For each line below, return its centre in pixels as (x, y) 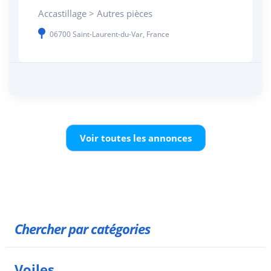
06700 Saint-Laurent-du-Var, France (109, 34)
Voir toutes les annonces (135, 138)
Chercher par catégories (82, 229)
